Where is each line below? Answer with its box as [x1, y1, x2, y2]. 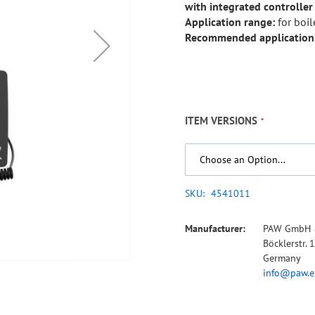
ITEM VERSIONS [185, 113, 258, 127]
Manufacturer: [185, 222, 246, 235]
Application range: [185, 15, 276, 29]
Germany [263, 252, 302, 264]
